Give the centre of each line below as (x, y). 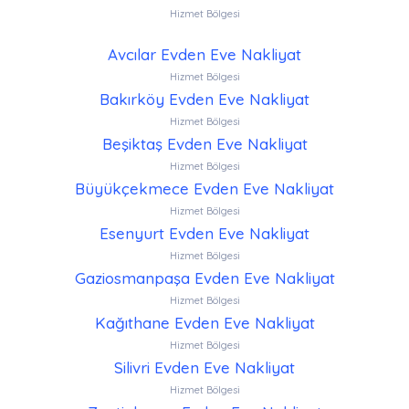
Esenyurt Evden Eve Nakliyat (204, 234)
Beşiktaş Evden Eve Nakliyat (204, 144)
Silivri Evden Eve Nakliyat (204, 368)
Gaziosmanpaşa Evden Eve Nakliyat (204, 278)
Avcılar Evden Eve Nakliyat (204, 55)
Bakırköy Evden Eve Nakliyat (204, 100)
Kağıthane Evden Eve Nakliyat (204, 323)
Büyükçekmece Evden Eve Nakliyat (204, 189)
